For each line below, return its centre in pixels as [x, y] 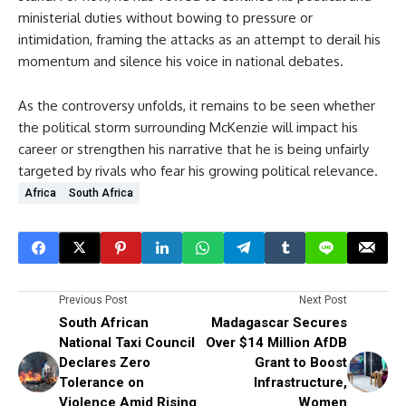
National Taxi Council [127, 342]
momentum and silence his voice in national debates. [181, 61]
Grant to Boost [301, 362]
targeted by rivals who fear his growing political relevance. [198, 170]
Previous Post [93, 300]
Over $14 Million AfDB [276, 342]
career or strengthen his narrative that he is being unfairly [193, 149]
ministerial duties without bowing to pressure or [165, 17]
